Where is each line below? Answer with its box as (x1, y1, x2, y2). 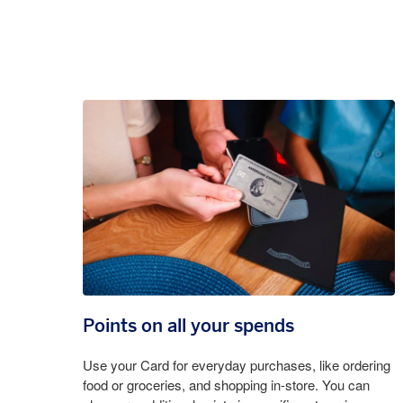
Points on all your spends (83, 317, 295, 336)
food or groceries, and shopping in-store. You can (83, 379, 371, 393)
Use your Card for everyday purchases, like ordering (83, 359, 391, 373)
